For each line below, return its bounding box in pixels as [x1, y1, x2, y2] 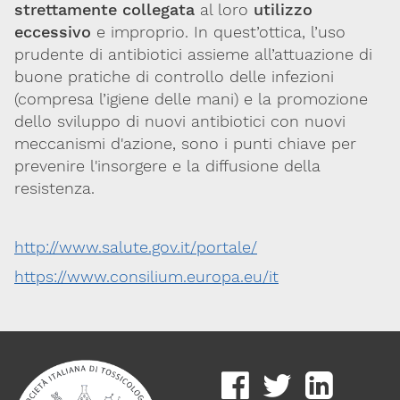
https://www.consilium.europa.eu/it [14, 266, 279, 286]
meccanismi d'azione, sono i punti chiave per [14, 133, 356, 153]
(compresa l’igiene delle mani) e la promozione [14, 88, 368, 108]
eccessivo [14, 21, 91, 41]
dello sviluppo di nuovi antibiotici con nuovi [14, 111, 346, 130]
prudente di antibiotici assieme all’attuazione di [14, 44, 372, 63]
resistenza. [14, 178, 95, 197]
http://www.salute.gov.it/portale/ [14, 237, 257, 256]
